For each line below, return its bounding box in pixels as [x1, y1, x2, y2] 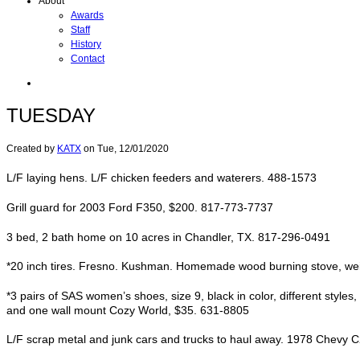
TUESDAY [6, 104, 96, 126]
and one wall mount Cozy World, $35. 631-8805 [6, 303, 249, 317]
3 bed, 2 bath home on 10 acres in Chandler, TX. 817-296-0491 [6, 230, 330, 243]
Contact [71, 53, 104, 64]
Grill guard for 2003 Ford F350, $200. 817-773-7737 [6, 201, 273, 215]
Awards [71, 10, 104, 21]
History [71, 39, 101, 50]
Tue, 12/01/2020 [97, 142, 169, 154]
